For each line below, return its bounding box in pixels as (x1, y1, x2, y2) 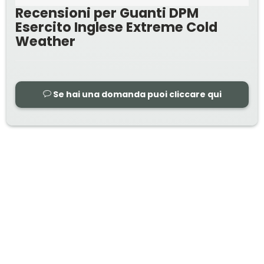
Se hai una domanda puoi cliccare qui (51, 88, 222, 100)
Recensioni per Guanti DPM (15, 3, 199, 22)
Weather (15, 31, 76, 51)
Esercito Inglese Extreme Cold (15, 17, 218, 37)
